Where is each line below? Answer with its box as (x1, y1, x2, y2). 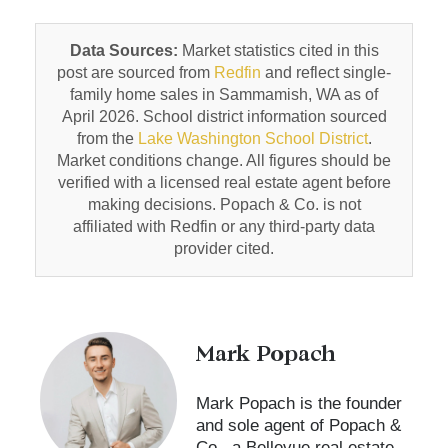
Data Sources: (69, 42, 178, 60)
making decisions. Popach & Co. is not (87, 196, 361, 214)
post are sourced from (57, 64, 214, 82)
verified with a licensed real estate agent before (57, 174, 391, 192)
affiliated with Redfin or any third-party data (73, 218, 375, 236)
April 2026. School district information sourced (61, 108, 387, 126)
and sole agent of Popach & (196, 416, 401, 436)
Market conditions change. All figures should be (57, 152, 391, 170)
